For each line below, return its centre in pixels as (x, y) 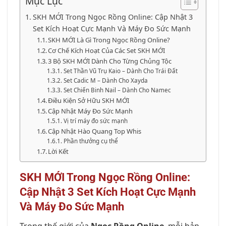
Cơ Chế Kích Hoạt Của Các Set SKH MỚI (107, 50)
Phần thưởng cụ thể (91, 141)
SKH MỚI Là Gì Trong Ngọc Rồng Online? (109, 40)
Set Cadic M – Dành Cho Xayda (105, 80)
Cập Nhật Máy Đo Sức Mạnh (91, 111)
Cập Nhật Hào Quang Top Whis (95, 131)
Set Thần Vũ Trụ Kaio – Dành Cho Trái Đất (120, 71)
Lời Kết (59, 151)
